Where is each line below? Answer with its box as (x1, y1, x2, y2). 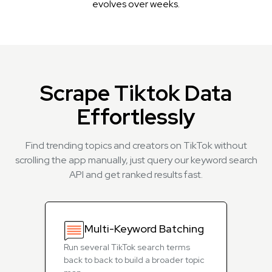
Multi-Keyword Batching (84, 222, 204, 236)
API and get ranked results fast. (69, 168, 203, 181)
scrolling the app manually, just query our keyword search (15, 154, 257, 166)
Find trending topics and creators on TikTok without (25, 139, 247, 152)
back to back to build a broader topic (64, 254, 205, 265)
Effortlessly (76, 102, 195, 131)
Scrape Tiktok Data (40, 78, 232, 107)
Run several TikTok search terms (64, 242, 190, 253)
